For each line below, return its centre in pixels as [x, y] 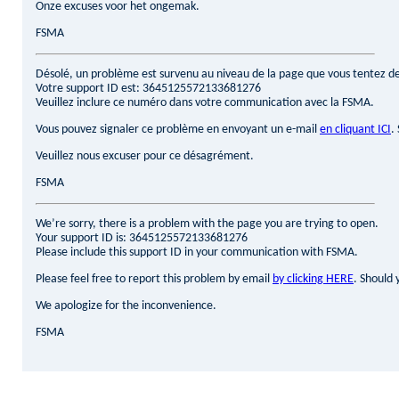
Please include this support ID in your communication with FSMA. [197, 252]
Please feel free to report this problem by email [154, 279]
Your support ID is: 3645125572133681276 [142, 238]
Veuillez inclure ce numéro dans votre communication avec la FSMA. [205, 103]
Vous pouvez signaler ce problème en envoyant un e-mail [178, 130]
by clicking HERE [313, 279]
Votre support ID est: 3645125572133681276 [148, 89]
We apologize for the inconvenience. [126, 306]
